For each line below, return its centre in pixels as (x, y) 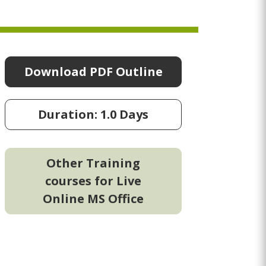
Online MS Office (93, 198)
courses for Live (93, 180)
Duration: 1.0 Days (93, 114)
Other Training (93, 163)
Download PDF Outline (93, 71)
